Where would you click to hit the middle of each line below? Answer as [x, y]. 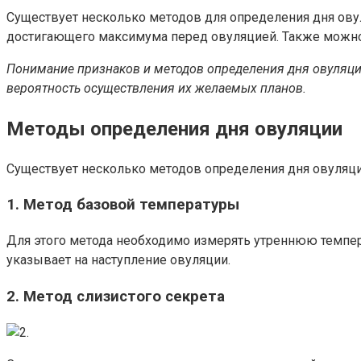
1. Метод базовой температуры [123, 205]
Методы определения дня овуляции [174, 129]
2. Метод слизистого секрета [116, 296]
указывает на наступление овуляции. [118, 260]
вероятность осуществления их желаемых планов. [156, 88]
